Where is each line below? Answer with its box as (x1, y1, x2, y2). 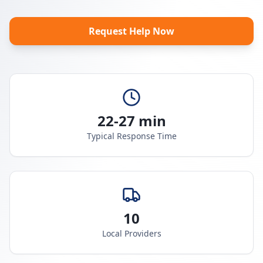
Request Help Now (89, 25, 174, 38)
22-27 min (97, 111, 166, 130)
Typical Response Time (86, 130, 177, 141)
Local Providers (102, 228, 161, 239)
